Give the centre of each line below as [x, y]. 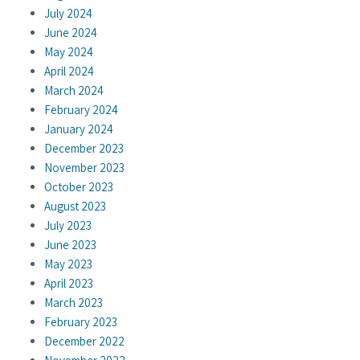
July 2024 [68, 14]
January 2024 [79, 129]
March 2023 [74, 303]
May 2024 [69, 52]
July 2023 [68, 226]
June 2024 [71, 33]
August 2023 [75, 207]
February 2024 [81, 110]
